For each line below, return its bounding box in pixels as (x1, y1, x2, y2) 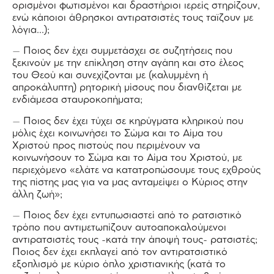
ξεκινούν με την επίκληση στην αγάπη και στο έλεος (12, 59, 243, 68)
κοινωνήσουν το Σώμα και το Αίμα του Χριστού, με (12, 153, 242, 163)
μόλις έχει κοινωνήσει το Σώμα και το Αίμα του (12, 128, 223, 138)
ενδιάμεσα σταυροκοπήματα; (12, 95, 143, 105)
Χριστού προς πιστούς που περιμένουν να (12, 141, 200, 150)
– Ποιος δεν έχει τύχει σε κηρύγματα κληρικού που (12, 116, 243, 126)
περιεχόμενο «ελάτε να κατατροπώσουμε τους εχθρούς (12, 165, 261, 175)
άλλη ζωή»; (12, 190, 62, 199)
